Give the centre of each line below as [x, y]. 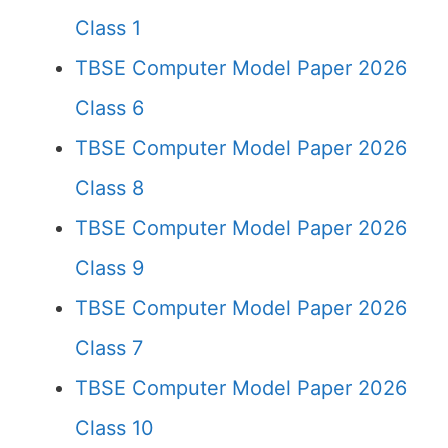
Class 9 [109, 268]
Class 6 [109, 108]
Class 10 [114, 428]
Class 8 [109, 188]
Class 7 [109, 348]
